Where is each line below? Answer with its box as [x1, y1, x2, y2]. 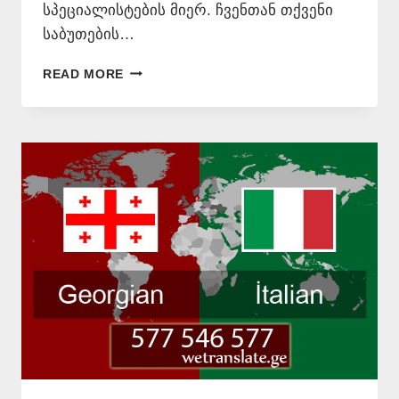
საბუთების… [43, 25, 134, 43]
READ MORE [43, 67, 125, 81]
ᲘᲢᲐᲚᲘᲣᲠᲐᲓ [123, 81, 201, 95]
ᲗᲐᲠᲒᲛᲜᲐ [123, 62, 179, 77]
